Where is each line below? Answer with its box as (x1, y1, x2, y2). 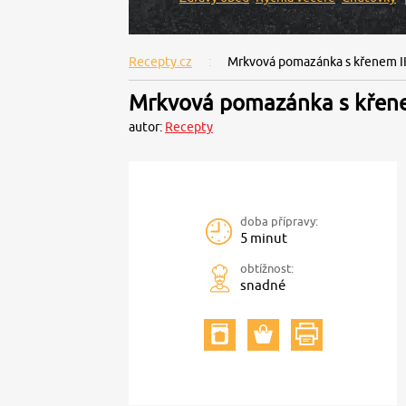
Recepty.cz (129, 54, 192, 69)
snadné (240, 277, 285, 293)
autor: (129, 120, 165, 134)
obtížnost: (240, 261, 294, 275)
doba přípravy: (240, 214, 318, 228)
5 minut (240, 230, 287, 246)
